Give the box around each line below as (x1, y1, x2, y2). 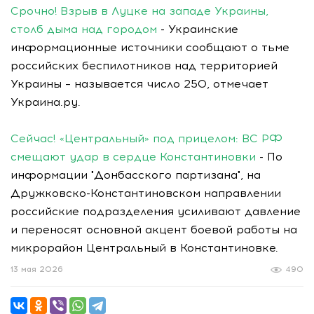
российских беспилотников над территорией (11, 59, 278, 73)
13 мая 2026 (11, 265, 63, 275)
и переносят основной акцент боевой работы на (11, 223, 297, 237)
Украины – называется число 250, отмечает (11, 77, 268, 91)
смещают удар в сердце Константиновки (11, 150, 256, 164)
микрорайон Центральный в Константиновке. (11, 241, 278, 255)
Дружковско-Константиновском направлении (11, 186, 281, 200)
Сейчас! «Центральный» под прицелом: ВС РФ (11, 132, 282, 146)
